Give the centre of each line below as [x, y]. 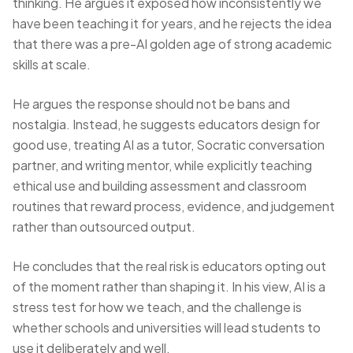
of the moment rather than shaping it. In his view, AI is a [169, 286]
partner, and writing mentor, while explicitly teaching [162, 165]
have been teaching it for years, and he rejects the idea [172, 23]
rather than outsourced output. [104, 227]
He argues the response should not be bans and [151, 104]
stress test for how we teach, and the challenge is [157, 307]
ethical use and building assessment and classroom [160, 186]
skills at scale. [52, 64]
